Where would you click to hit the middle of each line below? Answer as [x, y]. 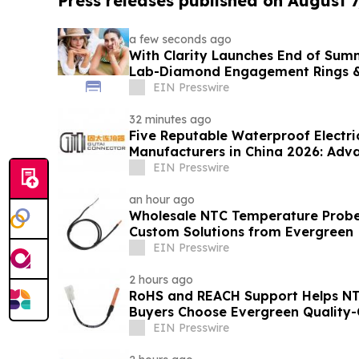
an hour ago [161, 200]
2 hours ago [161, 280]
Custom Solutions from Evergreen [241, 232]
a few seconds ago [180, 40]
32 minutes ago [170, 120]
